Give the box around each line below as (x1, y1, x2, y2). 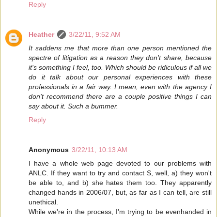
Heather (29, 30, 54, 38)
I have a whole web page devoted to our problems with (29, 159, 212, 167)
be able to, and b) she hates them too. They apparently (29, 178, 212, 186)
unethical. (29, 198, 58, 206)
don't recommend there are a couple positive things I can (29, 92, 212, 100)
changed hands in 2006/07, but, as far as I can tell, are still (29, 188, 212, 196)
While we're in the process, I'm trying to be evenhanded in (29, 207, 212, 216)
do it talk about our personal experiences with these (29, 73, 212, 81)
